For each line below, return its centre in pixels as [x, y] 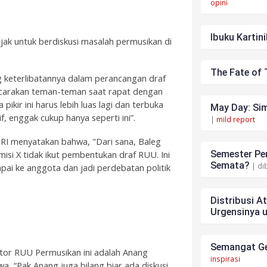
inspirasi [225, 259]
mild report [235, 119]
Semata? [229, 165]
